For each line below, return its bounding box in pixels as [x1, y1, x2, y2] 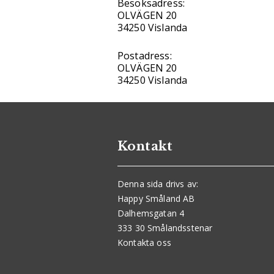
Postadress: [117, 49, 172, 63]
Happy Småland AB [117, 193, 195, 205]
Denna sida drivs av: [117, 178, 199, 190]
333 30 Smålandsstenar [117, 222, 213, 234]
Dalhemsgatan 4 [117, 207, 185, 220]
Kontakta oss [117, 237, 171, 249]
